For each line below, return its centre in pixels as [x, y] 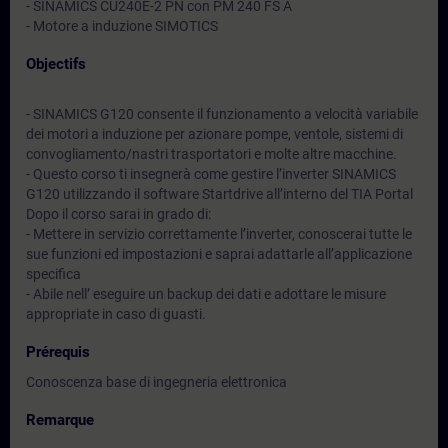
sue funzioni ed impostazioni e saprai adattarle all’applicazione [219, 254]
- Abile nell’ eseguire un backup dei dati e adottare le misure [206, 294]
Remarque [60, 420]
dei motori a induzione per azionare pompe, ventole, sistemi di [214, 134]
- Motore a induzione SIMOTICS [122, 26]
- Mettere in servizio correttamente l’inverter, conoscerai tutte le [219, 234]
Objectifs [56, 64]
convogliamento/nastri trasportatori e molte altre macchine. [211, 154]
